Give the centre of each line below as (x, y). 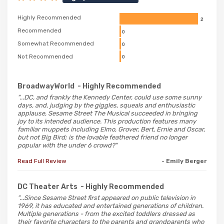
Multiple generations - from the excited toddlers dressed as (106, 213)
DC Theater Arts (47, 186)
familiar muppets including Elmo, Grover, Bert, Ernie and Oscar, (111, 129)
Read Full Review (42, 161)
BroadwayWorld (46, 86)
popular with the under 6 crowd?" (67, 145)
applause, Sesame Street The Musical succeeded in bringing (107, 113)
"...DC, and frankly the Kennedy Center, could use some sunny (109, 97)
